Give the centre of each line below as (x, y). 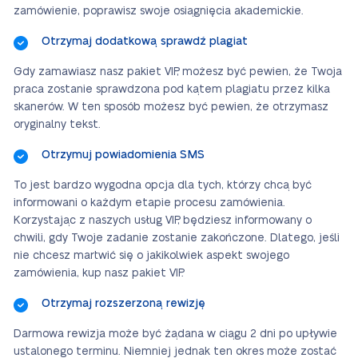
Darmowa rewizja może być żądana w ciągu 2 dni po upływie (175, 334)
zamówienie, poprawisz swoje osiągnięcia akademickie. (159, 12)
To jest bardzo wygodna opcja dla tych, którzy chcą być (163, 186)
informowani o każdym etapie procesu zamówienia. (149, 203)
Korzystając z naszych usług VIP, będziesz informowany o (163, 221)
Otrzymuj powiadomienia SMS (123, 155)
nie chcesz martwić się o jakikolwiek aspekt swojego (151, 256)
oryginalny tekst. (57, 125)
